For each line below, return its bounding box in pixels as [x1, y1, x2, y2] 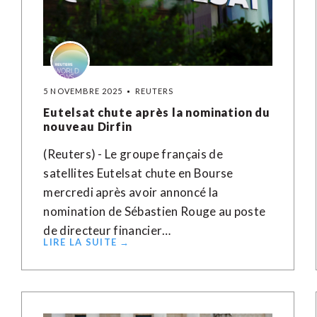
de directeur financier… [43, 223, 171, 238]
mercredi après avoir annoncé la [43, 185, 219, 200]
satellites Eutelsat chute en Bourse [43, 166, 234, 180]
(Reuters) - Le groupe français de [43, 146, 223, 161]
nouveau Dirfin [43, 120, 132, 133]
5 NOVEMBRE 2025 [43, 86, 122, 96]
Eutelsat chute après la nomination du [43, 105, 270, 119]
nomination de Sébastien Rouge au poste [43, 204, 266, 219]
